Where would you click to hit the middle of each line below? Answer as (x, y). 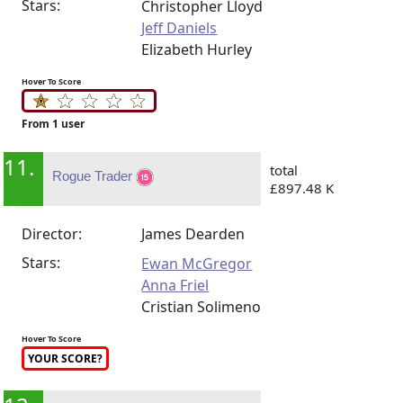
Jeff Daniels (179, 27)
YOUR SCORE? (66, 358)
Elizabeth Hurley (197, 49)
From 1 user (54, 124)
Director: (52, 234)
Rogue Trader (94, 176)
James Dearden (193, 234)
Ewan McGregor (197, 264)
